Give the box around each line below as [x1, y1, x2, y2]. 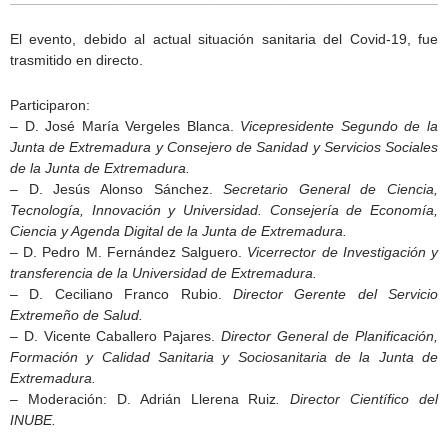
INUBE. [10, 412, 56, 429]
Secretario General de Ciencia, [223, 181, 438, 198]
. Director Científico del [276, 391, 438, 408]
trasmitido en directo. [10, 52, 143, 69]
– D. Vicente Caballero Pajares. [10, 328, 221, 345]
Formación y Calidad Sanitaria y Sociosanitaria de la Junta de [10, 349, 438, 366]
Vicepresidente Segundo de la [240, 118, 439, 135]
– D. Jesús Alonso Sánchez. [10, 181, 224, 198]
